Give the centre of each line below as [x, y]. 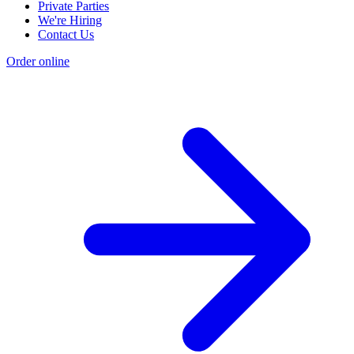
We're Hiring [70, 21]
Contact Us [66, 35]
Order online [38, 62]
